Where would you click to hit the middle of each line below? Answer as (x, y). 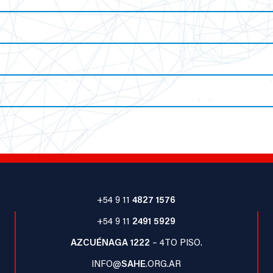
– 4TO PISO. (176, 242)
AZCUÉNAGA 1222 (110, 242)
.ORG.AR (164, 263)
